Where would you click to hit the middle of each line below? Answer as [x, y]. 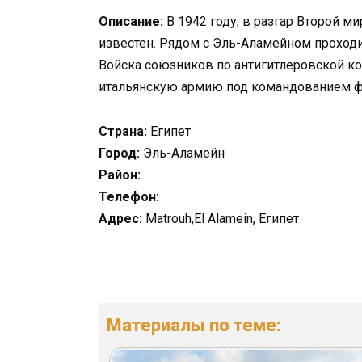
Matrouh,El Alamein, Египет [221, 218]
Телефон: [129, 196]
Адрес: [120, 218]
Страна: [123, 131]
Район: [120, 175]
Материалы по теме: [194, 325]
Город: [119, 153]
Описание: [131, 22]
